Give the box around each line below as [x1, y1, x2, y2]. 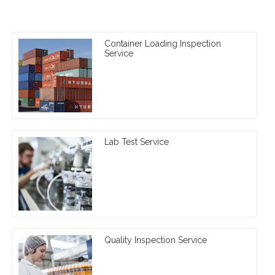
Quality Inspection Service [104, 235, 207, 246]
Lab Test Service [104, 137, 169, 147]
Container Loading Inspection [104, 39, 221, 49]
